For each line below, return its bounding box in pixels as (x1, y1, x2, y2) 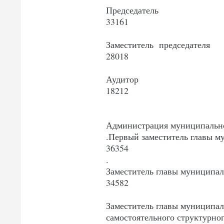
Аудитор (106, 73, 141, 85)
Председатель (106, 4, 161, 16)
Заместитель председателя (106, 38, 216, 51)
